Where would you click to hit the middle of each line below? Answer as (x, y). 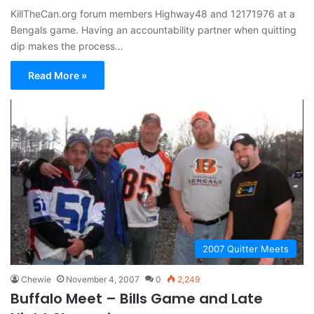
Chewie (36, 279)
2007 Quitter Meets (246, 248)
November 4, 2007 (103, 279)
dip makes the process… (67, 46)
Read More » (57, 75)
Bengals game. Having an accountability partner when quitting (153, 29)
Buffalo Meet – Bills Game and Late (137, 298)
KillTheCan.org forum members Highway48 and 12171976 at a (153, 13)
